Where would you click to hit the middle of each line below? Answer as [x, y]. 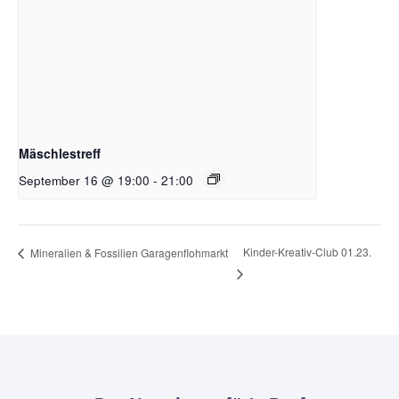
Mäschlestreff [60, 153]
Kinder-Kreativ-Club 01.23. [308, 252]
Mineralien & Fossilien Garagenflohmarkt [128, 252]
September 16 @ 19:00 [84, 180]
